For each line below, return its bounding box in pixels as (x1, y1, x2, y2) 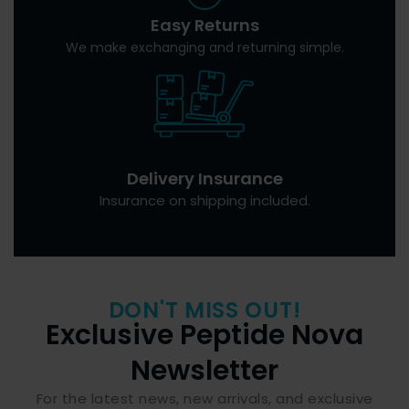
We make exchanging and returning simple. (65, 37, 344, 57)
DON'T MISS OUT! (108, 295, 301, 326)
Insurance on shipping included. (99, 191, 310, 211)
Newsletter (131, 351, 278, 391)
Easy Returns (150, 13, 259, 37)
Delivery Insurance (126, 167, 283, 191)
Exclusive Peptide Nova (46, 316, 363, 355)
